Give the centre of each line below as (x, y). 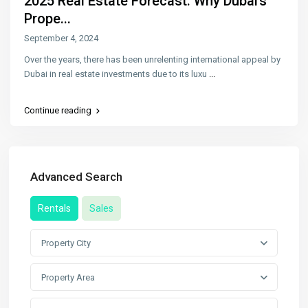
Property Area (68, 277)
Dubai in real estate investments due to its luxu (117, 74)
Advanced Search (77, 176)
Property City (66, 243)
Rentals (55, 208)
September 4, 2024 (62, 38)
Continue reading (58, 110)
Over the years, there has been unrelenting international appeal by (153, 59)
